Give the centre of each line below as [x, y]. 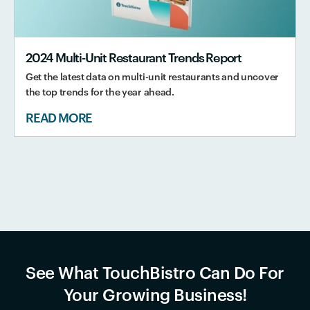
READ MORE [59, 117]
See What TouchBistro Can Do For [155, 272]
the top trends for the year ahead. [100, 91]
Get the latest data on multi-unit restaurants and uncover [152, 76]
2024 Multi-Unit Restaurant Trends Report [134, 57]
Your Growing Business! [155, 294]
